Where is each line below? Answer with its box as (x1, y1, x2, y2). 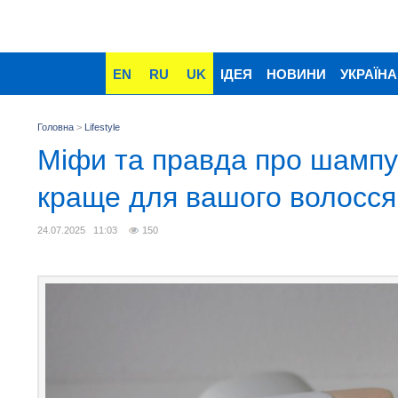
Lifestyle (84, 122, 120, 132)
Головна (37, 122, 74, 132)
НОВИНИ (267, 67, 326, 82)
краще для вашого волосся (37, 181, 396, 213)
